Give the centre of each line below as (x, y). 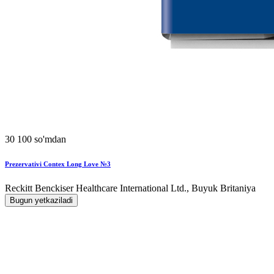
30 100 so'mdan (35, 139)
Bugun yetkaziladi (41, 200)
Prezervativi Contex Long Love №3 (58, 164)
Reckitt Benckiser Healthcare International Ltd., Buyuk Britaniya (130, 188)
